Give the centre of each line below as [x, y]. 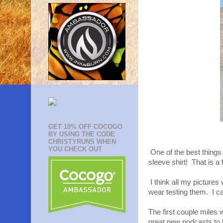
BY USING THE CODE [82, 134]
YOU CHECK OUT [75, 149]
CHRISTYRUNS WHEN [82, 142]
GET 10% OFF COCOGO [85, 127]
